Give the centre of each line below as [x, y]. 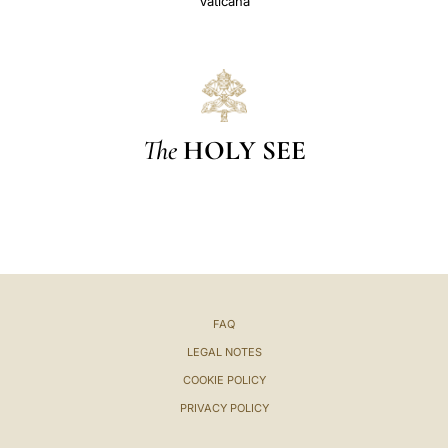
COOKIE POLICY [224, 379]
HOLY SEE [244, 150]
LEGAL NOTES [224, 351]
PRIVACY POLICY [224, 407]
